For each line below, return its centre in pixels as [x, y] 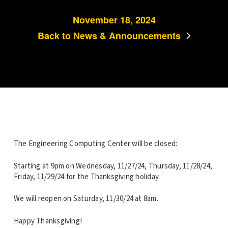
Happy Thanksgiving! [48, 221]
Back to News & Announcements [109, 35]
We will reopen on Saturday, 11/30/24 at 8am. [86, 199]
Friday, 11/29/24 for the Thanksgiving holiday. [87, 177]
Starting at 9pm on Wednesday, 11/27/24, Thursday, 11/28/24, [113, 166]
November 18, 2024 [114, 20]
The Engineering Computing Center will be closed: [95, 144]
